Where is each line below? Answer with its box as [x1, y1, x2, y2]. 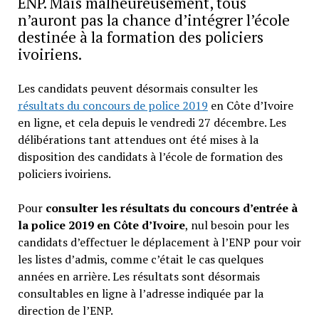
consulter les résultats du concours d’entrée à [42, 199, 298, 216]
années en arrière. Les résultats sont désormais [17, 268, 260, 284]
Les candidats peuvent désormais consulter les [17, 80, 258, 96]
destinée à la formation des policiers [17, 26, 263, 47]
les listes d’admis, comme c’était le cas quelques [17, 251, 263, 267]
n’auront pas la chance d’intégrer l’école [17, 9, 290, 30]
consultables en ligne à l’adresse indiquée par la [17, 285, 263, 301]
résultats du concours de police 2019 [17, 97, 208, 113]
